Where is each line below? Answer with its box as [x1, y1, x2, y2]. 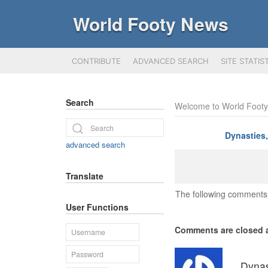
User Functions [66, 200, 129, 213]
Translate [66, 169, 103, 182]
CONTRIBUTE [72, 56, 121, 66]
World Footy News [73, 11, 229, 36]
